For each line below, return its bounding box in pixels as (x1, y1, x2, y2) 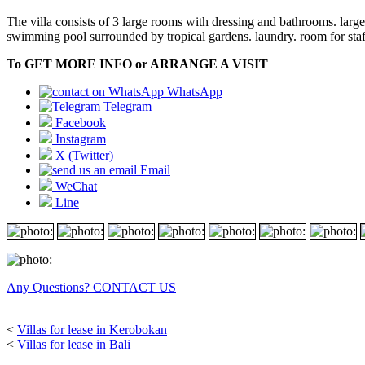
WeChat (52, 179, 97, 194)
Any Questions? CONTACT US (7, 280, 176, 295)
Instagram (52, 132, 106, 147)
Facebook (52, 116, 106, 130)
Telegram (100, 99, 152, 114)
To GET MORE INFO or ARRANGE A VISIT (7, 57, 268, 72)
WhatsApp (164, 85, 222, 99)
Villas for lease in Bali (17, 337, 130, 352)
